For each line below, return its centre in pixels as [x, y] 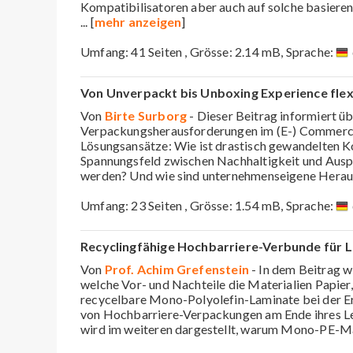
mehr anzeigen [138, 21]
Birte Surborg [146, 115]
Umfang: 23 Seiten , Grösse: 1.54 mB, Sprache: [208, 205]
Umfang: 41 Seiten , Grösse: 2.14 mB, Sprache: [208, 51]
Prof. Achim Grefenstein [176, 269]
